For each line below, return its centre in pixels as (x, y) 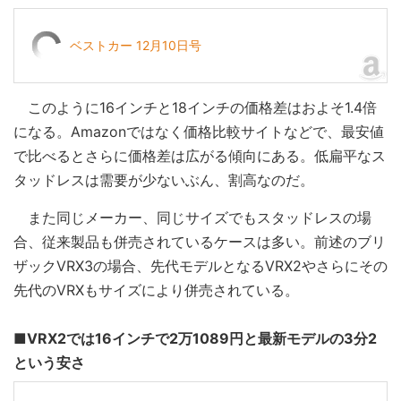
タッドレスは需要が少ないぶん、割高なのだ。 (164, 179)
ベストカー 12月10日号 (136, 45)
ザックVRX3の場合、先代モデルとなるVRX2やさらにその (200, 265)
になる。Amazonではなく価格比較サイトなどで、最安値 (199, 131)
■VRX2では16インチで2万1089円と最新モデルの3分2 (195, 338)
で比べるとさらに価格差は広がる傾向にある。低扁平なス (200, 155)
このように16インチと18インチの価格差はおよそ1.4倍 (195, 107)
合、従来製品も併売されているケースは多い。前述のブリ (200, 241)
